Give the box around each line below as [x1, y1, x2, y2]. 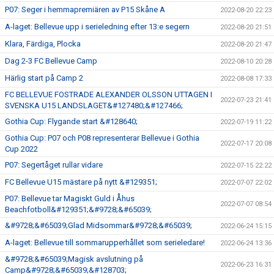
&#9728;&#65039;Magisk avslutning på [5, 254, 143, 264]
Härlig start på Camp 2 [5, 73, 83, 83]
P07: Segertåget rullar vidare [5, 160, 103, 169]
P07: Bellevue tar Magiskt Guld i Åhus [5, 193, 135, 203]
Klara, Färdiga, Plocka [5, 39, 81, 48]
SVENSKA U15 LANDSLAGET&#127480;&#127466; [5, 100, 183, 110]
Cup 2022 [5, 144, 38, 154]
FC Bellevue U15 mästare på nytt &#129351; [5, 177, 157, 187]
